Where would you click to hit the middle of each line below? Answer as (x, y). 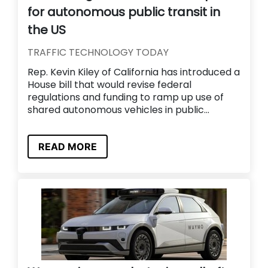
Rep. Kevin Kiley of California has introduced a (134, 72)
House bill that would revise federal (109, 85)
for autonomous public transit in (124, 12)
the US (47, 30)
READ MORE (68, 146)
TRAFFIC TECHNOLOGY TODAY (98, 53)
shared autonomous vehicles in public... (118, 110)
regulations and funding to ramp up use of (126, 98)
